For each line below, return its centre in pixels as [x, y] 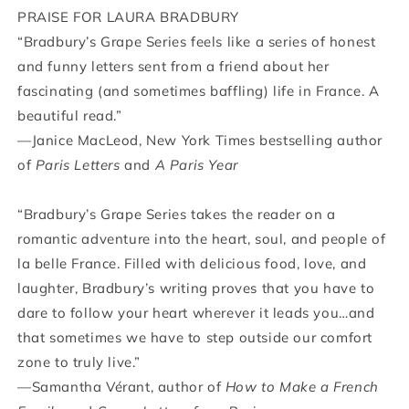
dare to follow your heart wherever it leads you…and [196, 312]
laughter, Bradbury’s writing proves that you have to [196, 288]
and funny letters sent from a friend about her [173, 66]
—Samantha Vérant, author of [121, 386]
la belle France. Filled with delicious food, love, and [192, 263]
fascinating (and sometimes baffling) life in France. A [199, 90]
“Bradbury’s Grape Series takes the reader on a [177, 214]
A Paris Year [196, 164]
